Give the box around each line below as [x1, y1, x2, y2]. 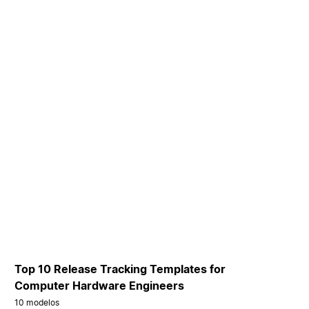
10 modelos [14, 297, 60, 308]
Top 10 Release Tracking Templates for [14, 261, 226, 276]
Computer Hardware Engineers [14, 278, 185, 292]
